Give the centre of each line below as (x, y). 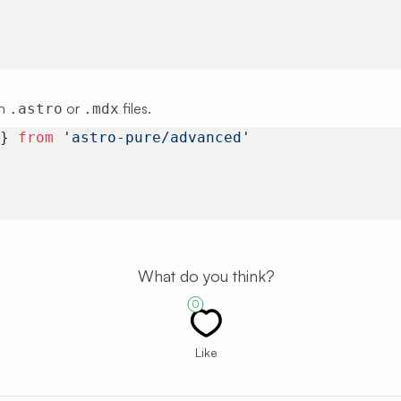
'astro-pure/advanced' (153, 137)
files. (136, 108)
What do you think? (206, 276)
